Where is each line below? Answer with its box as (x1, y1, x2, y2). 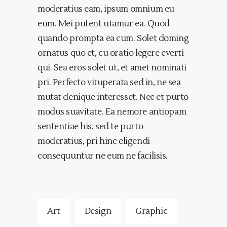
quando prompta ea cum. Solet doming (37, 33, 189, 45)
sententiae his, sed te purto (37, 121, 143, 133)
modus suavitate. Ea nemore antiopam (37, 106, 186, 118)
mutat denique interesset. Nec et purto (37, 92, 188, 103)
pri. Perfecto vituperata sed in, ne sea (37, 77, 181, 89)
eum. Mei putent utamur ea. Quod (37, 18, 170, 30)
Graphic (135, 206, 168, 217)
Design (84, 206, 111, 217)
